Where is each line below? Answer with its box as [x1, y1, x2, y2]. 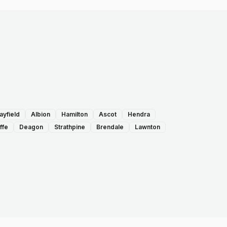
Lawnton [135, 123, 160, 131]
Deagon [19, 123, 43, 131]
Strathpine [54, 123, 85, 131]
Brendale [96, 123, 124, 131]
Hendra [128, 110, 150, 118]
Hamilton [61, 110, 88, 118]
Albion [31, 110, 50, 118]
